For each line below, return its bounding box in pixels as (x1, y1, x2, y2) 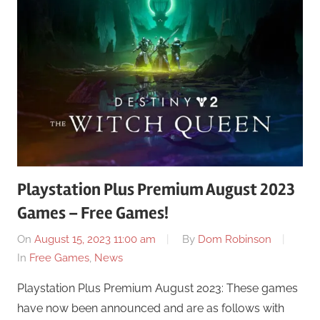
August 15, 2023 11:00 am (34, 233, 156, 246)
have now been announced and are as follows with (17, 301, 284, 316)
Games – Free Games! (17, 202, 169, 224)
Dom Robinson (198, 233, 271, 246)
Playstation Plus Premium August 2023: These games (17, 281, 298, 296)
